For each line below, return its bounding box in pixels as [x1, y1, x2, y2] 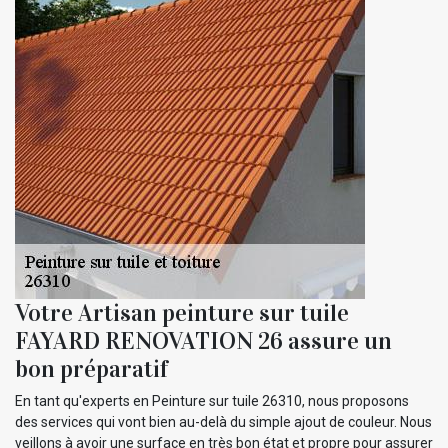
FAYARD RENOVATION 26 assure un [15, 325, 392, 356]
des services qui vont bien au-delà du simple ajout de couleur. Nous [15, 413, 432, 430]
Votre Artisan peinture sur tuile [15, 297, 349, 328]
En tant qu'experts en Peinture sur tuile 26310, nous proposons [15, 392, 409, 409]
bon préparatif [15, 353, 168, 384]
